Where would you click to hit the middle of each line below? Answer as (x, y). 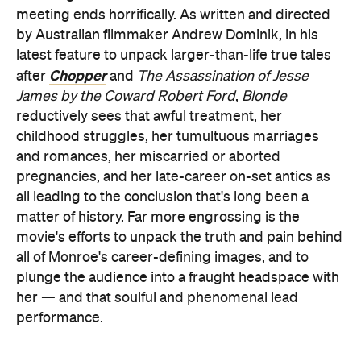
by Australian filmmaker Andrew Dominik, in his (167, 35)
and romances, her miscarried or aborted (148, 157)
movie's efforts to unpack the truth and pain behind (179, 237)
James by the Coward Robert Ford (126, 96)
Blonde (264, 96)
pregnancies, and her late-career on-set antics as (173, 177)
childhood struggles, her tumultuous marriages (168, 137)
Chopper (78, 75)
